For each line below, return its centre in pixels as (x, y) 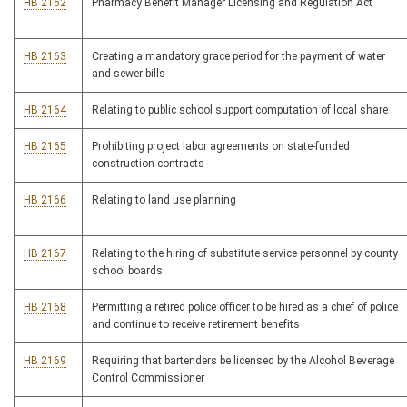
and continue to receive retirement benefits (196, 324)
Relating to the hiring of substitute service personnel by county (245, 253)
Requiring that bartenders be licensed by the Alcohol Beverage (243, 361)
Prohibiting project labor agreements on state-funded (221, 146)
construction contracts (148, 164)
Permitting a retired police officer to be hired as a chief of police (245, 307)
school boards (127, 271)
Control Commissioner (148, 378)
